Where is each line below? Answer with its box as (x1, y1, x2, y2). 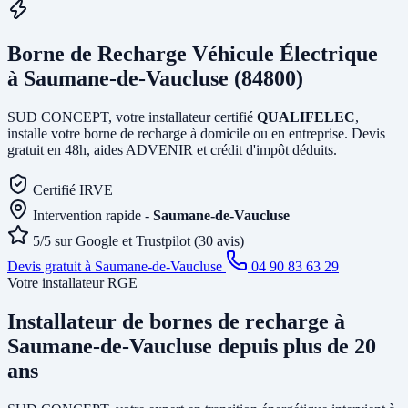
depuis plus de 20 (212, 333, 376, 358)
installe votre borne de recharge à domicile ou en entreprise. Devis (7, 125, 385, 141)
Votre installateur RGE (7, 274, 138, 291)
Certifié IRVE (33, 181, 113, 198)
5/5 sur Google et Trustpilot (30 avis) (33, 232, 244, 249)
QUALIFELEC (257, 108, 355, 125)
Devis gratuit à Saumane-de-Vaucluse (7, 258, 226, 274)
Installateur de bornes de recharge (7, 309, 334, 333)
